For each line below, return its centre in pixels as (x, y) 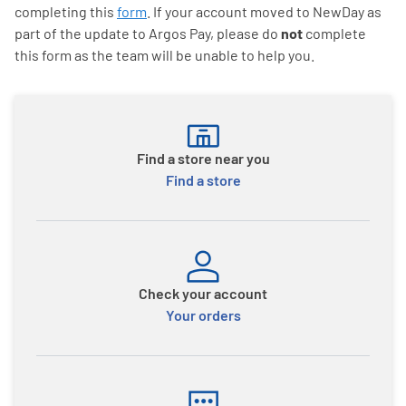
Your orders (203, 314)
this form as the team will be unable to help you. (164, 55)
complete (334, 33)
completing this (66, 11)
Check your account (203, 293)
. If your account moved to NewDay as (264, 11)
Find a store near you (203, 158)
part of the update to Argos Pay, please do (148, 33)
